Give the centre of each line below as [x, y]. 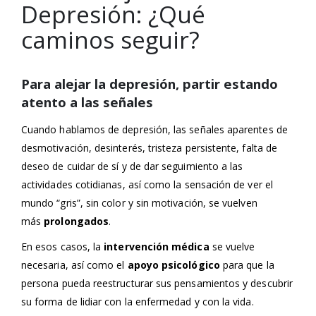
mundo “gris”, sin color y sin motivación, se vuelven [139, 202]
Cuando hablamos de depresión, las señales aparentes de [154, 129]
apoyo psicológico [174, 265]
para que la [247, 265]
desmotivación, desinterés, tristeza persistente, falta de [149, 147]
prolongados [77, 221]
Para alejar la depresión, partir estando [150, 83]
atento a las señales [87, 102]
